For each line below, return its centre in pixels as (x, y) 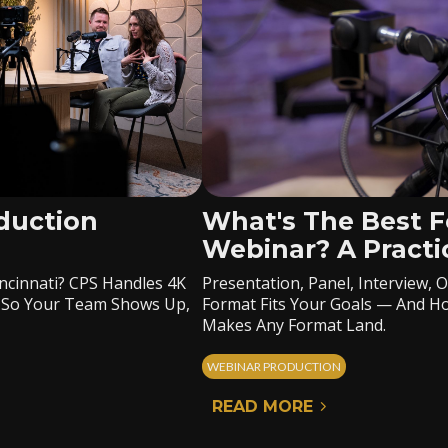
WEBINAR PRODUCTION (274, 366)
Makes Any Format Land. (294, 325)
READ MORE (263, 406)
